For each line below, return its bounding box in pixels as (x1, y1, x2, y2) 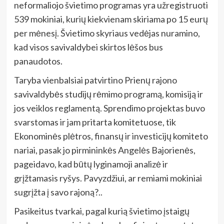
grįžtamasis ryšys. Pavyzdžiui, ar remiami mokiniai (13, 172, 202, 184)
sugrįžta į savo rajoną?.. (13, 186, 102, 198)
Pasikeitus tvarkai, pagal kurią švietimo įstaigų (13, 205, 189, 217)
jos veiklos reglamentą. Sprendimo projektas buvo (13, 102, 205, 114)
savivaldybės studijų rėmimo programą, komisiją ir (13, 88, 203, 100)
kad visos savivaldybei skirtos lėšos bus (13, 41, 163, 53)
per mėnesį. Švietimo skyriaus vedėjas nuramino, (13, 27, 200, 39)
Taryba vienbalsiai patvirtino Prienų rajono (13, 74, 177, 86)
